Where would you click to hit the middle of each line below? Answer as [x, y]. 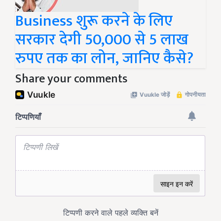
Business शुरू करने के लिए [94, 21]
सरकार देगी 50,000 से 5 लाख [102, 40]
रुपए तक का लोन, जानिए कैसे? [104, 59]
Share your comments [71, 79]
